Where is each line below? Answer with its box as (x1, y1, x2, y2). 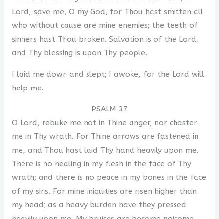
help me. (11, 83, 44, 92)
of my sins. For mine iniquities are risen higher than (11, 187, 197, 196)
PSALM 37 (91, 105, 128, 114)
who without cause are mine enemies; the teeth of (11, 21, 197, 30)
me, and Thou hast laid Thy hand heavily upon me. (11, 146, 198, 155)
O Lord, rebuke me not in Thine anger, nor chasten (11, 118, 198, 128)
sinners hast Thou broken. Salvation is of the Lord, (11, 35, 198, 44)
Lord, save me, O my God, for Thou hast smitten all (11, 7, 203, 17)
